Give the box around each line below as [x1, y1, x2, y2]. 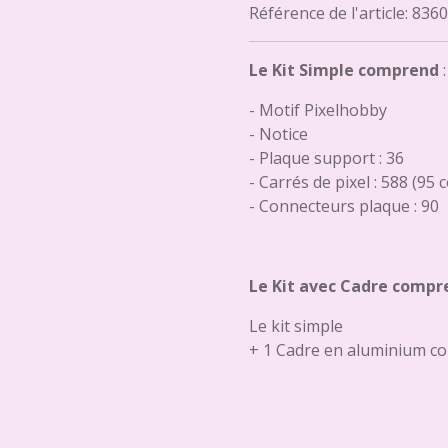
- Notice [249, 122, 308, 145]
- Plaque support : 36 [249, 146, 404, 169]
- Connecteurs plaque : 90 [249, 194, 439, 217]
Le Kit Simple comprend [249, 58, 439, 81]
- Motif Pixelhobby [249, 98, 387, 121]
